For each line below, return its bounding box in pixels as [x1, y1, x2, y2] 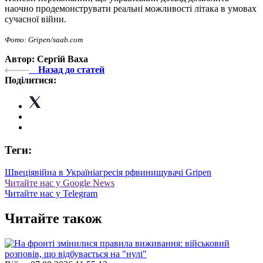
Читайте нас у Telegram [5, 188, 97, 199]
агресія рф [95, 167, 136, 178]
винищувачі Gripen [136, 167, 211, 178]
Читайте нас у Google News [5, 178, 114, 188]
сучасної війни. [5, 14, 66, 24]
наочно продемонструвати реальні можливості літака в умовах [5, 3, 257, 14]
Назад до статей [38, 64, 104, 75]
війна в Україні [35, 167, 95, 178]
